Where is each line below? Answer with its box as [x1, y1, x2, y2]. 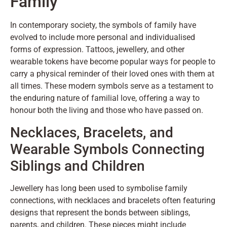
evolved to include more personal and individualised [10, 32, 195, 43]
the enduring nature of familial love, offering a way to [10, 93, 200, 103]
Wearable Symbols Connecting [10, 140, 205, 158]
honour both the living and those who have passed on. [10, 105, 203, 116]
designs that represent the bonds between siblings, [10, 207, 190, 217]
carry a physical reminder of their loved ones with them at [10, 69, 214, 79]
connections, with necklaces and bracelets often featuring [10, 195, 215, 205]
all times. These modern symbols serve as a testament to [10, 81, 213, 91]
